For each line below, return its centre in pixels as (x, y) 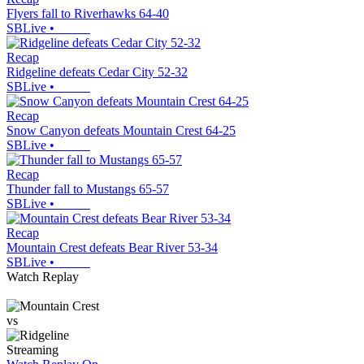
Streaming (32, 349)
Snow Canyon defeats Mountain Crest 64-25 (121, 130)
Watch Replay (43, 276)
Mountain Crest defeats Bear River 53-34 (112, 247)
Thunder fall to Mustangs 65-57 (88, 188)
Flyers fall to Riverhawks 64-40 (88, 13)
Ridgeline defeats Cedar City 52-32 (97, 71)
